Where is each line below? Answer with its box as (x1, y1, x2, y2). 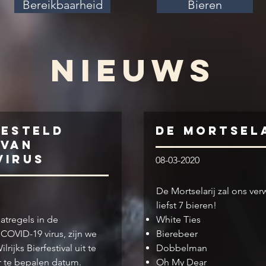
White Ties (156, 214, 201, 225)
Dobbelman (156, 242, 207, 254)
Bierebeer (156, 228, 198, 239)
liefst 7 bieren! (156, 199, 217, 211)
